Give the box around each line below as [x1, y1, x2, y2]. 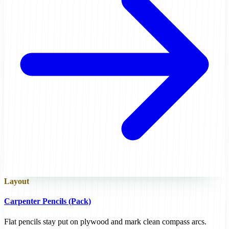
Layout [4, 176, 29, 186]
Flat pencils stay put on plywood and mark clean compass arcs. [4, 217, 207, 226]
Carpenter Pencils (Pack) [4, 197, 91, 206]
